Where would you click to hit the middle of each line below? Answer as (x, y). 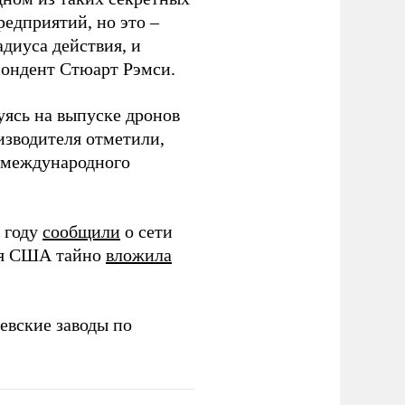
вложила (139, 255)
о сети (146, 232)
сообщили (81, 232)
